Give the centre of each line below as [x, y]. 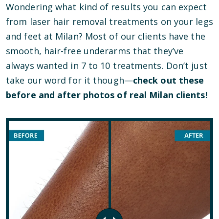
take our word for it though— [69, 80]
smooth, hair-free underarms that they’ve [95, 51]
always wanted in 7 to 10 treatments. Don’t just [107, 66]
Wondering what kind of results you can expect [107, 7]
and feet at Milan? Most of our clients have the [106, 36]
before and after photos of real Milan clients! [107, 95]
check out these [168, 80]
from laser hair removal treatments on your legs [109, 22]
